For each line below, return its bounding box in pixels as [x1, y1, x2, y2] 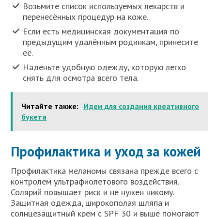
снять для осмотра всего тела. [23, 72, 139, 84]
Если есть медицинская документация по [23, 26, 180, 37]
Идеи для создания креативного [83, 101, 200, 111]
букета [21, 112, 47, 122]
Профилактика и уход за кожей [11, 142, 201, 161]
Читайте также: [21, 101, 79, 111]
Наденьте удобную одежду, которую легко [23, 62, 186, 73]
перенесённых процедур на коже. [23, 11, 149, 23]
